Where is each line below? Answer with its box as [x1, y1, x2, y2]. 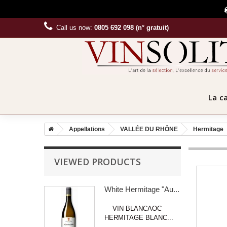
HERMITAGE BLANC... [104, 213, 173, 221]
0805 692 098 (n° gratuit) [94, 24, 169, 31]
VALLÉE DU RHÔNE [120, 125, 178, 133]
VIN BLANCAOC [104, 204, 162, 212]
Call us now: [56, 24, 94, 31]
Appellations [69, 125, 105, 133]
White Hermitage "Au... [104, 184, 179, 194]
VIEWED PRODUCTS [54, 155, 141, 168]
